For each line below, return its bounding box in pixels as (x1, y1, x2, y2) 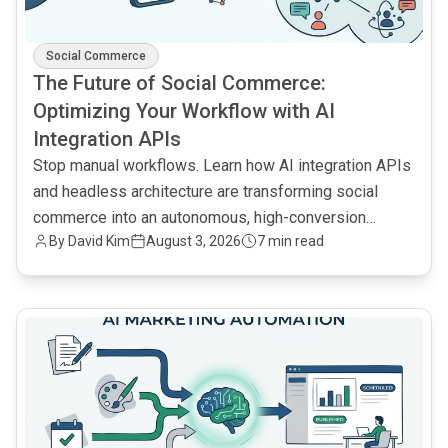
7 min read (257, 233, 324, 249)
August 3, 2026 (146, 233, 241, 249)
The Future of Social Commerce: (33, 71, 326, 95)
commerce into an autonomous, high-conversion (33, 208, 366, 227)
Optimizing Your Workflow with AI (33, 99, 335, 123)
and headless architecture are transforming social (33, 182, 378, 201)
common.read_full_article (16, 310, 193, 329)
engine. (33, 234, 83, 253)
